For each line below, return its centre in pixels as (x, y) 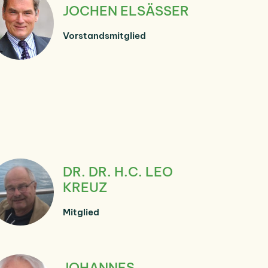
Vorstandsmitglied (104, 35)
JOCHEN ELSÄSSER (126, 10)
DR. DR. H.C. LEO (118, 171)
